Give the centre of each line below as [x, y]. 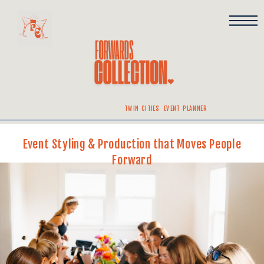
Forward [132, 160]
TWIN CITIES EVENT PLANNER [165, 108]
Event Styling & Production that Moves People [132, 144]
